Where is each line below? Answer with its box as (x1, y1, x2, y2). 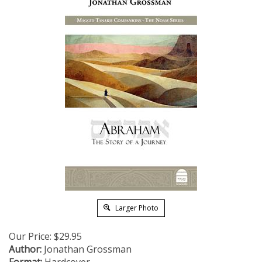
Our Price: (9, 230, 51, 243)
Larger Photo (113, 203, 158, 213)
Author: (9, 243, 42, 256)
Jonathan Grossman (42, 243, 132, 256)
